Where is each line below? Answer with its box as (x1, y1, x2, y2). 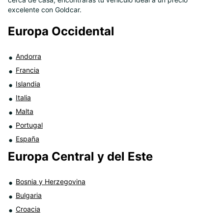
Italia (16, 93, 31, 102)
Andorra (16, 52, 41, 60)
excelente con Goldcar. (8, 5, 82, 14)
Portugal (16, 121, 43, 129)
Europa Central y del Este (8, 149, 153, 164)
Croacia (16, 205, 40, 213)
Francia (16, 66, 39, 74)
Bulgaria (16, 191, 42, 199)
